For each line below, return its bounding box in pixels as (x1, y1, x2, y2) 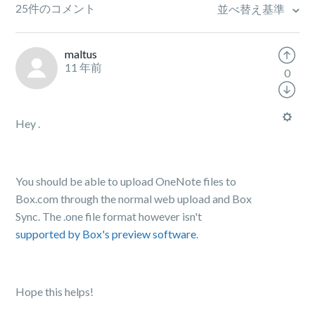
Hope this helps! (15, 285, 94, 298)
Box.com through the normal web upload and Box (15, 192, 252, 205)
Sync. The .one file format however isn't (15, 210, 202, 223)
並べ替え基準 (217, 2, 287, 16)
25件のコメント (15, 1, 96, 15)
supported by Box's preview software (15, 227, 197, 240)
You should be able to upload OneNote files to (15, 174, 237, 188)
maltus (65, 47, 98, 60)
